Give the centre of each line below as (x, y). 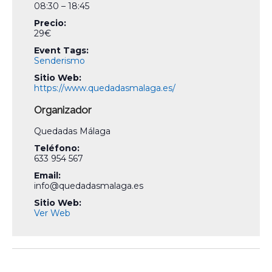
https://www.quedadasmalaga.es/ (105, 88)
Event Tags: (62, 50)
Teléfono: (57, 148)
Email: (48, 175)
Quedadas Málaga (73, 131)
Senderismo (60, 60)
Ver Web (53, 213)
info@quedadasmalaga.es (89, 185)
